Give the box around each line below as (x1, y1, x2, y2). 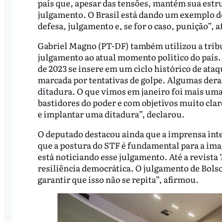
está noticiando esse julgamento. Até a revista (37, 150, 220, 163)
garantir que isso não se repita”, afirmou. (37, 172, 199, 185)
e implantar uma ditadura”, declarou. (37, 107, 185, 120)
